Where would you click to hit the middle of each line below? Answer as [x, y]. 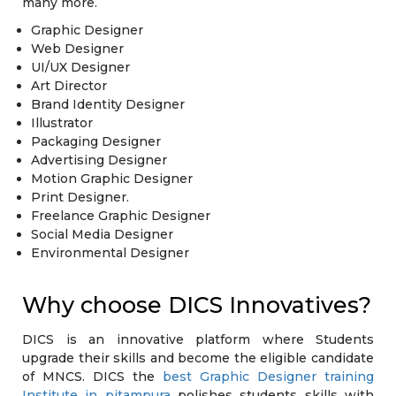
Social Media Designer [102, 234]
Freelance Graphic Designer [121, 216]
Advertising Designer [99, 160]
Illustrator [62, 123]
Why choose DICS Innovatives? [197, 305]
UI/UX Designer [80, 67]
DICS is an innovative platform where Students [198, 339]
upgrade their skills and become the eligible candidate [198, 358]
